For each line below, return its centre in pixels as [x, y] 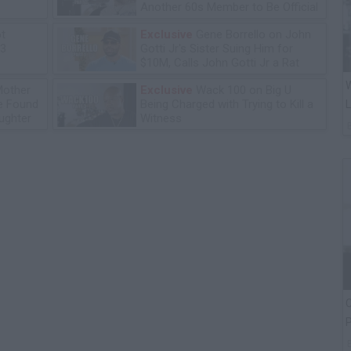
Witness [161, 118]
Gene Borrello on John [252, 34]
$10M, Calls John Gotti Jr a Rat [220, 63]
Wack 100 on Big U [242, 90]
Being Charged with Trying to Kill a [227, 104]
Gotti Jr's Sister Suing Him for [217, 49]
